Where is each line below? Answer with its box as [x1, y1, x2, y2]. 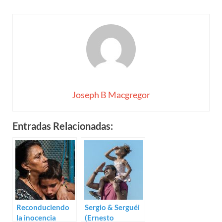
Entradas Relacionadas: [12, 120, 113, 132]
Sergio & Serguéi [85, 203, 140, 212]
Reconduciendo [16, 203, 69, 212]
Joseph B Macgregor [72, 89, 150, 101]
